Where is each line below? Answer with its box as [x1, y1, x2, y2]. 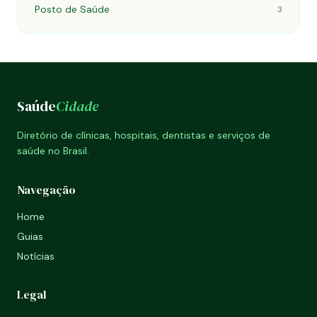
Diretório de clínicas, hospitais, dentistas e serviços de [17, 129, 270, 142]
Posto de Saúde [35, 3, 110, 16]
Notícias [17, 250, 54, 263]
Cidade [56, 96, 98, 116]
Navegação [17, 182, 76, 197]
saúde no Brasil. [17, 144, 89, 157]
